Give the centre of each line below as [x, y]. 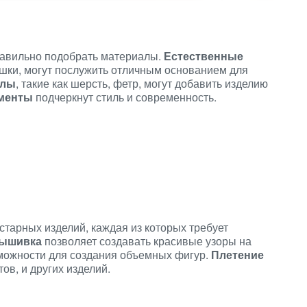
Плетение [237, 255]
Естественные [204, 56]
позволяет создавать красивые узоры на [147, 241]
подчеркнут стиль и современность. [125, 97]
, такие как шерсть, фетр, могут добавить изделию [142, 83]
